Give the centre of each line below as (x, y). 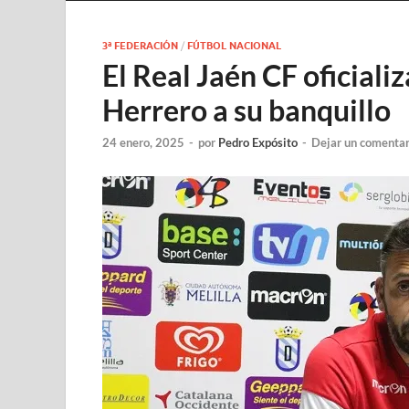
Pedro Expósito (258, 142)
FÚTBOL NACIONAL (234, 45)
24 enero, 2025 (143, 142)
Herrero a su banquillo (246, 110)
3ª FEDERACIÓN (140, 45)
